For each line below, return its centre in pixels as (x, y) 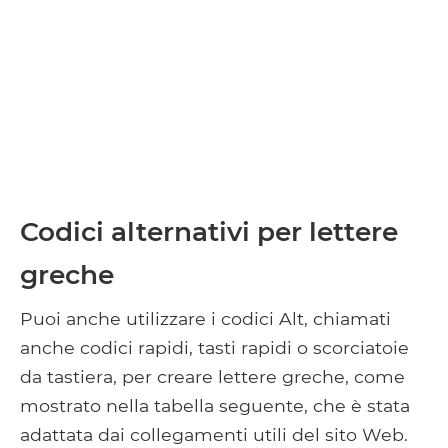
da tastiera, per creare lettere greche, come (212, 377)
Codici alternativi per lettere (209, 232)
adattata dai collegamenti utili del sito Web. (214, 435)
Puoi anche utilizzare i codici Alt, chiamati (205, 319)
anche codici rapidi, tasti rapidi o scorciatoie (214, 348)
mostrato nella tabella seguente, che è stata (215, 406)
